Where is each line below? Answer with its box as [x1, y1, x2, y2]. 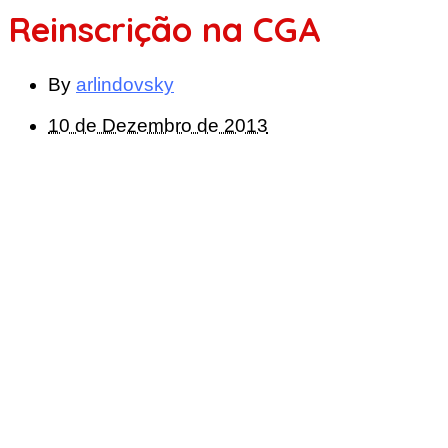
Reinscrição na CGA [8, 7, 321, 51]
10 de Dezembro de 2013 [48, 114, 268, 136]
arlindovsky [76, 73, 174, 95]
